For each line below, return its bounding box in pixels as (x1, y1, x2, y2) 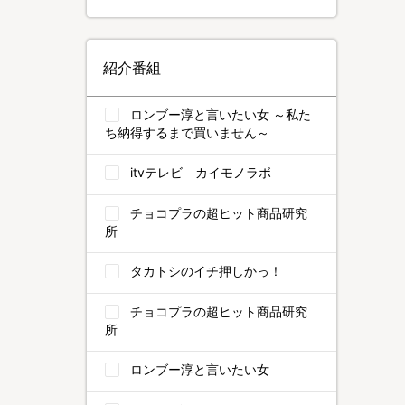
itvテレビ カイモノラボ (130, 165, 271, 180)
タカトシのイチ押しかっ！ (130, 263, 282, 278)
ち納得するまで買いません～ (105, 125, 269, 140)
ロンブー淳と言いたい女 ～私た (130, 107, 311, 122)
